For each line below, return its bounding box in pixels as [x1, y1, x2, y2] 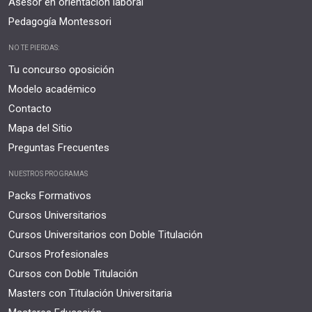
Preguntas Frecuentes [8, 141, 109, 155]
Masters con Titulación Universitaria [8, 287, 172, 300]
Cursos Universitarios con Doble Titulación [8, 228, 203, 242]
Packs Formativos [8, 189, 91, 203]
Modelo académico [8, 83, 96, 96]
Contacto [8, 102, 52, 116]
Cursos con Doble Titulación [8, 267, 138, 281]
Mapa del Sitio [8, 122, 72, 135]
